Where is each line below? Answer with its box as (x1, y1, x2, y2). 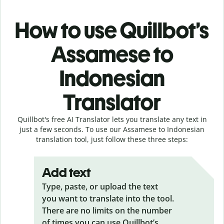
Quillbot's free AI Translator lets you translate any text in (17, 114, 207, 124)
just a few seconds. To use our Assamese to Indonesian (19, 124, 204, 134)
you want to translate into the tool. (42, 192, 174, 204)
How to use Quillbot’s (15, 16, 209, 43)
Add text (42, 164, 91, 180)
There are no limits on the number (42, 204, 172, 216)
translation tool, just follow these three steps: (36, 134, 188, 144)
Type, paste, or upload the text (42, 180, 158, 192)
